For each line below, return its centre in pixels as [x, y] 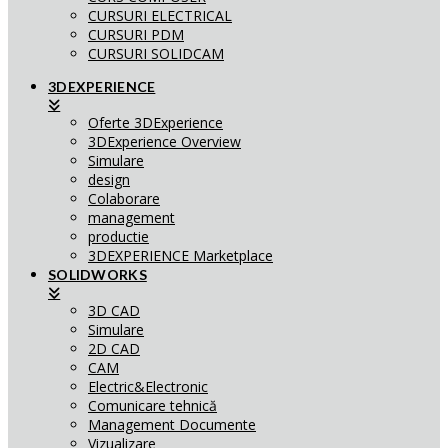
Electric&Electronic [148, 386]
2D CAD [114, 348]
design [109, 179]
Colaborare [124, 198]
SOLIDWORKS [97, 274]
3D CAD [114, 310]
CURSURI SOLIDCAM [156, 53]
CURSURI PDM [136, 34]
